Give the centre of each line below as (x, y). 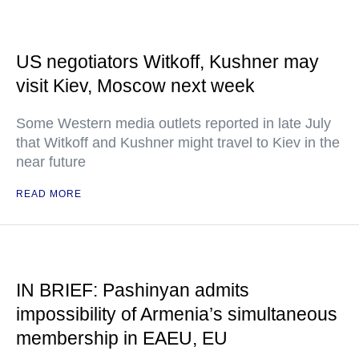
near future (51, 162)
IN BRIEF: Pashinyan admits (133, 290)
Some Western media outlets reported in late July (173, 123)
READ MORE (49, 194)
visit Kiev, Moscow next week (135, 86)
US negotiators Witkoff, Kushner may (167, 62)
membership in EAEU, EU (122, 338)
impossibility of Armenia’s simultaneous (177, 314)
